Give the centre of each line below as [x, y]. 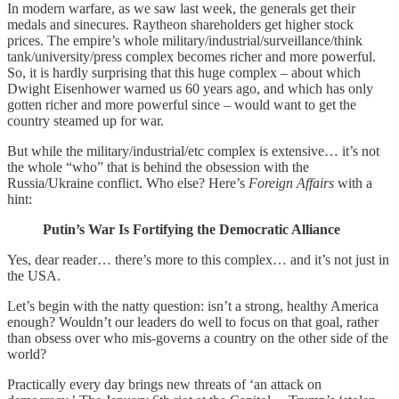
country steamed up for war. [89, 120]
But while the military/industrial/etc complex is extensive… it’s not [193, 151]
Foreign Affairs [291, 183]
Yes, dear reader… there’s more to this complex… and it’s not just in [198, 259]
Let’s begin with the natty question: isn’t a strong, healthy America [193, 305]
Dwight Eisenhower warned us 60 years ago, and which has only [190, 88]
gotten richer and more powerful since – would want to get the [182, 104]
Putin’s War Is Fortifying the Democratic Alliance [191, 229]
